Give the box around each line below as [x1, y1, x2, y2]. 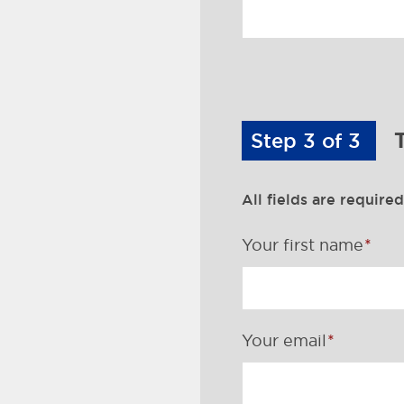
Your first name [241, 236, 363, 253]
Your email [241, 332, 326, 349]
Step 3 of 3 [250, 130, 367, 151]
